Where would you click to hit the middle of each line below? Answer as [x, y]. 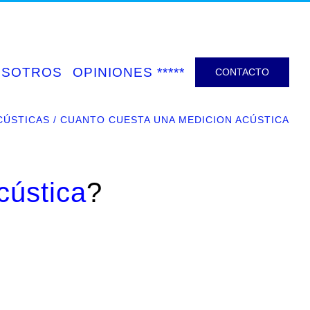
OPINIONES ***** [129, 72]
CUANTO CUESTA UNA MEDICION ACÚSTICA [175, 120]
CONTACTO [242, 72]
